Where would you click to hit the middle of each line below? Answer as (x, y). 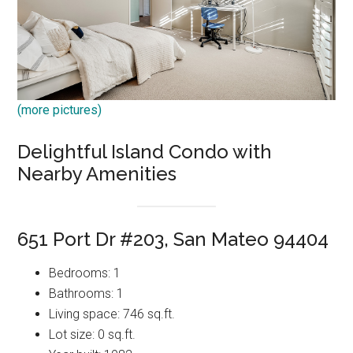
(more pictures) (60, 110)
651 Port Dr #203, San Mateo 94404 (173, 239)
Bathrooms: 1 (87, 293)
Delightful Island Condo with (145, 151)
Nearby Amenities (97, 173)
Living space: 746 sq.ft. (112, 314)
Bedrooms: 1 (85, 273)
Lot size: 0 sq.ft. (93, 334)
